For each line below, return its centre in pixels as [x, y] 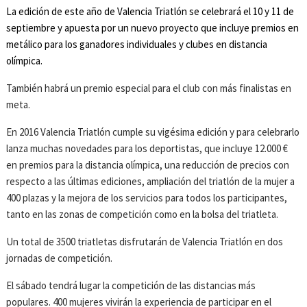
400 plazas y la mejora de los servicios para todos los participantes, [147, 198]
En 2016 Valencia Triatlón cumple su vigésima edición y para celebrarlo [153, 132]
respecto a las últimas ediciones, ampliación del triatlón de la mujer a [151, 182]
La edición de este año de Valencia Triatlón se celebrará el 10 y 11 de [150, 12]
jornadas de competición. [60, 258]
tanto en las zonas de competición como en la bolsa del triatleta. [143, 214]
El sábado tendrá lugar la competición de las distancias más [131, 286]
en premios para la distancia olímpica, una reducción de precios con [148, 165]
